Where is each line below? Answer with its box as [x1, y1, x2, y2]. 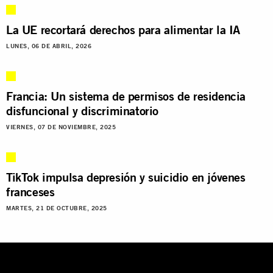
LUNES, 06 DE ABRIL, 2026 [6, 42, 91, 49]
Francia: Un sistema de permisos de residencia [6, 88, 246, 104]
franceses [6, 183, 55, 199]
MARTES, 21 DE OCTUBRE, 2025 [6, 204, 107, 211]
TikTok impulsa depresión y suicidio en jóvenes [6, 169, 246, 185]
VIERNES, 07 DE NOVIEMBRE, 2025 [6, 123, 116, 130]
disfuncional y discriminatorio [6, 102, 159, 118]
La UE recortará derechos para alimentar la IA [6, 21, 240, 37]
